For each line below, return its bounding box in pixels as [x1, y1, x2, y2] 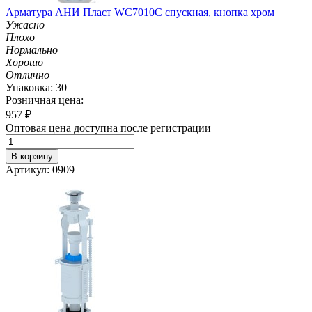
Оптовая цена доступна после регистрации [6, 121, 211, 134]
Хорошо [6, 56, 43, 68]
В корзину [11, 150, 53, 162]
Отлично [6, 68, 49, 81]
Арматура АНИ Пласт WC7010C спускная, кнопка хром [6, 6, 274, 18]
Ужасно [6, 18, 45, 31]
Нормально [6, 43, 58, 56]
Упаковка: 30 [6, 81, 67, 93]
